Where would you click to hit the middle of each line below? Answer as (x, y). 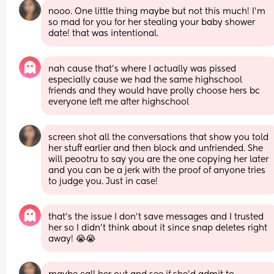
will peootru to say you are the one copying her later (159, 159)
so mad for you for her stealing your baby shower (152, 22)
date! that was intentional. (104, 33)
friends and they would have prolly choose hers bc (154, 91)
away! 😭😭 (72, 239)
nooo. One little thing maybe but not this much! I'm (157, 11)
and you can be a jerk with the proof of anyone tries (157, 170)
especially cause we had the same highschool (146, 80)
